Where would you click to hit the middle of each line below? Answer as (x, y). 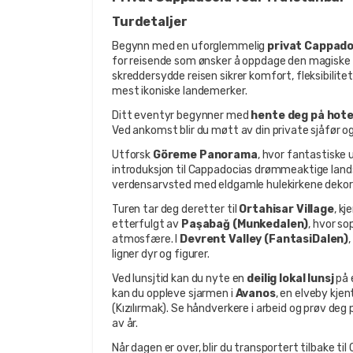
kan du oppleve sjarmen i (174, 293)
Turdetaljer (150, 21)
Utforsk (132, 154)
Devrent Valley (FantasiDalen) (264, 239)
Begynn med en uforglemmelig (190, 46)
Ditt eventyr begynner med (182, 115)
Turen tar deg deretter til (176, 209)
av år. (125, 323)
